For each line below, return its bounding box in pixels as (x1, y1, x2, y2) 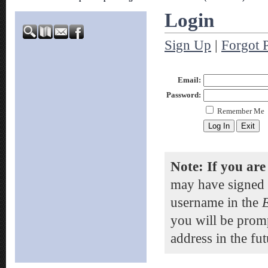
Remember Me (217, 107, 264, 115)
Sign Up (165, 38, 211, 53)
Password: (166, 91, 201, 99)
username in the (170, 195, 262, 210)
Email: (178, 76, 201, 84)
